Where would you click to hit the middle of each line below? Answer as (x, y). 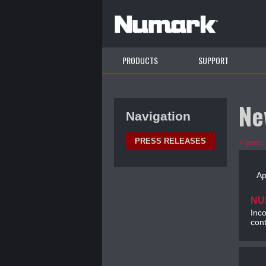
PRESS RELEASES (170, 141)
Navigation (158, 116)
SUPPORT (213, 60)
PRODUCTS (140, 60)
